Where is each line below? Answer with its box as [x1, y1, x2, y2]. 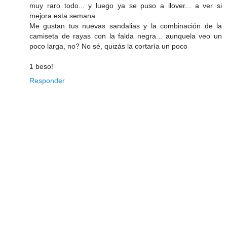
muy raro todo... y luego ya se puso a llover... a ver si [29, 2, 222, 10]
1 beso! [29, 62, 53, 71]
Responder [29, 77, 65, 85]
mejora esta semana [29, 12, 95, 20]
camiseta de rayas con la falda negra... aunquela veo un [29, 32, 222, 41]
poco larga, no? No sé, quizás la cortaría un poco [29, 42, 187, 51]
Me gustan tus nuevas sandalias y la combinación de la [29, 22, 222, 30]
